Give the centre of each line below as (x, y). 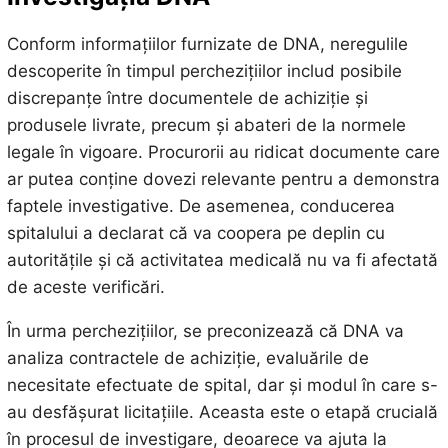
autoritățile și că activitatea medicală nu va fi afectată (222, 259)
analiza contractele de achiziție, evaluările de (187, 357)
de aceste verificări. (85, 286)
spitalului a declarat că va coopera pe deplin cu (195, 232)
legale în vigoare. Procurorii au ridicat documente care (223, 151)
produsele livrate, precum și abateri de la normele (206, 124)
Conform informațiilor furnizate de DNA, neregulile (207, 43)
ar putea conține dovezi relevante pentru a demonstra (223, 178)
